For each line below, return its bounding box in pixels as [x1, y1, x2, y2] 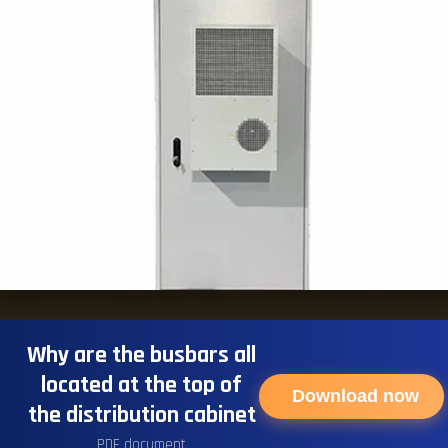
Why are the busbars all [27, 339, 256, 370]
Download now [292, 386, 419, 407]
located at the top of [41, 369, 242, 400]
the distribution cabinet [27, 399, 256, 430]
